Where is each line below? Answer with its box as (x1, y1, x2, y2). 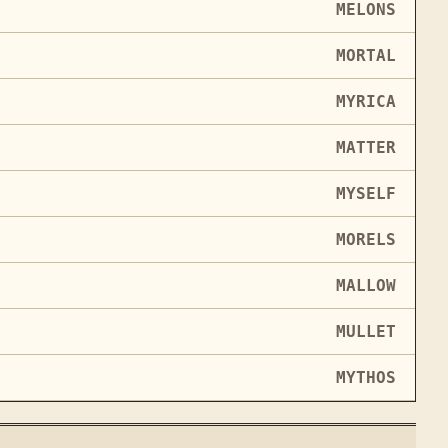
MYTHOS (335, 367, 396, 387)
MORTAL (335, 45, 396, 65)
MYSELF (335, 183, 396, 203)
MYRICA (335, 91, 396, 111)
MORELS (335, 229, 396, 249)
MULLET (335, 321, 396, 341)
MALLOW (335, 275, 396, 295)
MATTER (335, 137, 396, 157)
